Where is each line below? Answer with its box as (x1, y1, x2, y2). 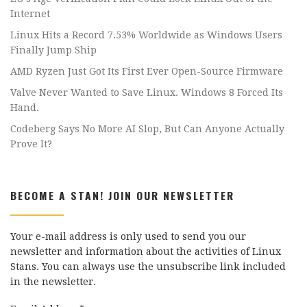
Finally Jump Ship (10, 45, 97, 56)
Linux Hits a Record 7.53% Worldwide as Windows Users (10, 29, 282, 41)
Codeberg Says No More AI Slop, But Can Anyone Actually (10, 123, 284, 135)
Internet (10, 8, 50, 20)
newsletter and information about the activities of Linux (10, 246, 281, 258)
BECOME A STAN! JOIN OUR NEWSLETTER (10, 187, 234, 204)
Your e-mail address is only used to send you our (10, 231, 246, 243)
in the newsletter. (10, 276, 96, 288)
